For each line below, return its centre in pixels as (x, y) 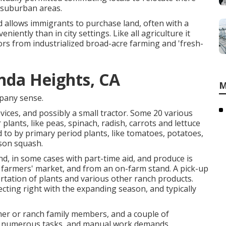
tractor (114, 113)
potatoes (184, 133)
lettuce (187, 123)
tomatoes (145, 133)
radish (113, 123)
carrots (143, 123)
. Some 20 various (160, 113)
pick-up (194, 168)
